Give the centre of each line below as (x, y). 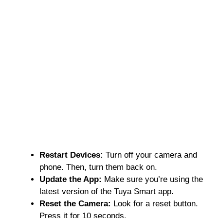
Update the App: (71, 180)
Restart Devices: (71, 155)
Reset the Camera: (75, 204)
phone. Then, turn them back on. (98, 167)
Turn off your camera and (150, 155)
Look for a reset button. (154, 204)
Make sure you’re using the (152, 180)
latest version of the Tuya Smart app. (107, 192)
